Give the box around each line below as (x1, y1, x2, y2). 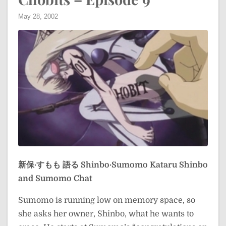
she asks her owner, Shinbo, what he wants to (18, 209, 194, 218)
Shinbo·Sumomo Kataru (81, 160, 177, 169)
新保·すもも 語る (18, 160, 79, 169)
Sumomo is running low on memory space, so (18, 196, 195, 205)
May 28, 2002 (18, 12, 58, 20)
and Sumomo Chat (18, 174, 92, 183)
